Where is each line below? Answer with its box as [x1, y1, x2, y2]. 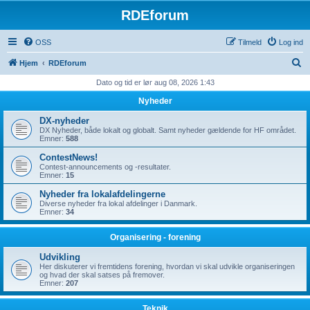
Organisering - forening [109, 232, 201, 242]
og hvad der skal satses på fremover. [39, 271, 165, 279]
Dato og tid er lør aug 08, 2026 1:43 [95, 78, 215, 86]
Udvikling [39, 252, 80, 262]
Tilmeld [238, 38, 262, 46]
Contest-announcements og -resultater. [39, 163, 171, 171]
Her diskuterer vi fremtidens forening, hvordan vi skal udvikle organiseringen [39, 262, 295, 271]
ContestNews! [39, 152, 98, 163]
